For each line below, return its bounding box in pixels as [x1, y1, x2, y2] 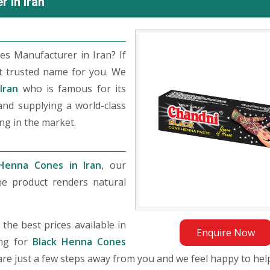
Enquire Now [196, 226, 255, 239]
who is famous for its [18, 82, 127, 95]
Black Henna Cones [32, 235, 127, 248]
